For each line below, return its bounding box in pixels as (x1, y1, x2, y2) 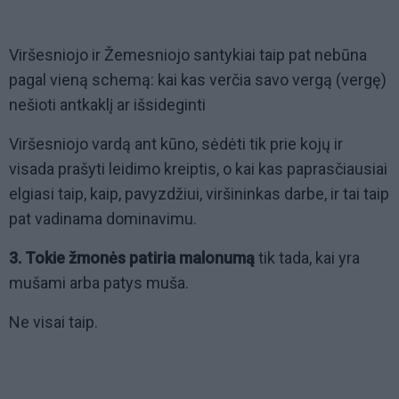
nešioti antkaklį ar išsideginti (9, 95, 206, 115)
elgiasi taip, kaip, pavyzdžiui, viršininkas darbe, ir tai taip (9, 184, 389, 204)
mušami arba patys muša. (9, 273, 189, 293)
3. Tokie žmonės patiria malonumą (9, 248, 255, 268)
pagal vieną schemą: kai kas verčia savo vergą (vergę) (9, 70, 387, 90)
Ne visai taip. (9, 313, 98, 332)
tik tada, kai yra (255, 248, 360, 268)
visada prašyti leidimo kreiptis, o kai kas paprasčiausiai (9, 159, 387, 179)
